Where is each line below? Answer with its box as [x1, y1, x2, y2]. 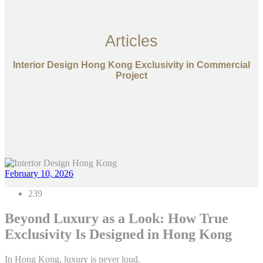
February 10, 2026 [5, 168, 73, 179]
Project [116, 70, 147, 80]
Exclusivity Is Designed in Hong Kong [5, 227, 232, 242]
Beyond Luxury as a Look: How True [5, 211, 228, 227]
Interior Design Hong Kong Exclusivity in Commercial [13, 60, 250, 70]
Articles [105, 32, 158, 50]
